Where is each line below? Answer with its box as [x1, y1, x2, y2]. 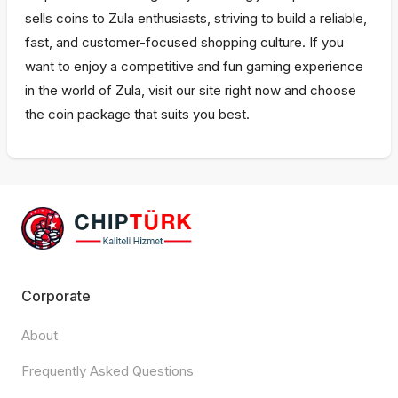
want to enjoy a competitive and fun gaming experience [25, 58, 363, 75]
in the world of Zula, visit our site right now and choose [25, 82, 356, 99]
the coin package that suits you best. [25, 106, 250, 123]
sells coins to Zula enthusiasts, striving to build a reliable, [25, 10, 367, 27]
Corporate [21, 287, 91, 305]
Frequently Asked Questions [21, 362, 194, 379]
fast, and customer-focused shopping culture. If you [25, 34, 344, 51]
